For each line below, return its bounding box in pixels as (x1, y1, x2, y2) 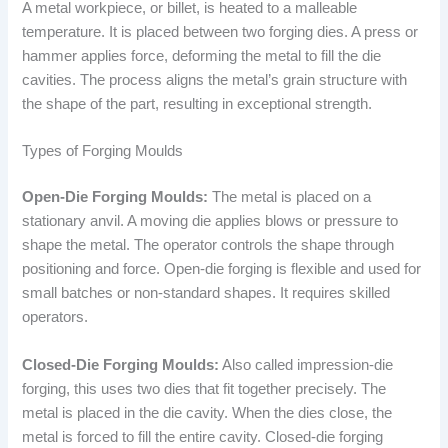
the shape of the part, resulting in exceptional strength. (22, 95, 373, 112)
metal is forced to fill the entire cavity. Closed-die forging (22, 428, 384, 445)
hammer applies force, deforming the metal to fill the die (22, 47, 382, 64)
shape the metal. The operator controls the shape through (22, 237, 395, 254)
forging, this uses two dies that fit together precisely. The (22, 380, 387, 397)
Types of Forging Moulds (22, 143, 184, 160)
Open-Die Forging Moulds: (22, 189, 209, 206)
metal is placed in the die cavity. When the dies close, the (22, 404, 393, 421)
